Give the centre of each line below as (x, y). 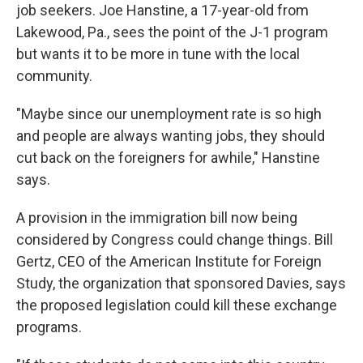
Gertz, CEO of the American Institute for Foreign (169, 261)
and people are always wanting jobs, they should (171, 135)
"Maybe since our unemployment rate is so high (169, 113)
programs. (49, 327)
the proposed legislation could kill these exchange (177, 305)
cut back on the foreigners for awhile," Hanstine (168, 157)
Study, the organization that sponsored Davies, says (181, 283)
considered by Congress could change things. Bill (175, 239)
